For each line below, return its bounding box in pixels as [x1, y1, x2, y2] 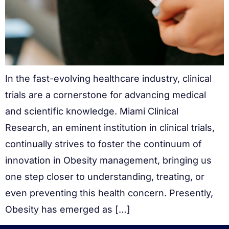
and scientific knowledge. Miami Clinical [5, 105, 178, 117]
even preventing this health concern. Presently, [5, 187, 213, 198]
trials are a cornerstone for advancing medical [5, 89, 206, 100]
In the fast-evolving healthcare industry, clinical [5, 73, 212, 84]
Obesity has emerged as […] [5, 203, 130, 215]
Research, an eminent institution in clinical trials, [5, 122, 215, 133]
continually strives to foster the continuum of [5, 138, 202, 149]
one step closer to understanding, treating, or [5, 171, 204, 182]
